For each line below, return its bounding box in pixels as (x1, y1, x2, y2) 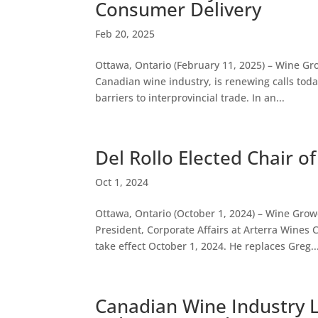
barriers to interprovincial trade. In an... (95, 91, 285, 104)
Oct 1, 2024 (95, 175, 149, 189)
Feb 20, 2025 (95, 27, 155, 40)
